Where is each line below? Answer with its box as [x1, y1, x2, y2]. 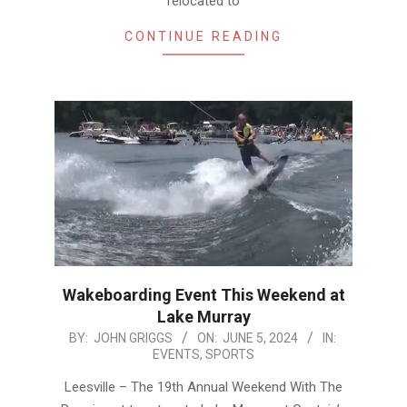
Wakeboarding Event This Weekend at [62, 284, 345, 304]
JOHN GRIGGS [93, 330, 173, 345]
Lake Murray [156, 306, 251, 326]
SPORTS [205, 346, 254, 362]
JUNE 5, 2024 [222, 330, 298, 345]
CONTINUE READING [124, 28, 283, 44]
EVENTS [153, 346, 200, 362]
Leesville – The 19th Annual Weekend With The [65, 378, 342, 395]
